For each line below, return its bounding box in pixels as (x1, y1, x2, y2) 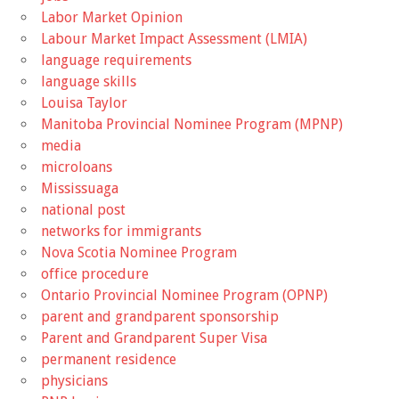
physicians (41, 372, 108, 390)
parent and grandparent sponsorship (41, 308, 279, 326)
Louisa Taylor (41, 94, 127, 112)
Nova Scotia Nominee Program (41, 244, 237, 262)
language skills (41, 73, 136, 91)
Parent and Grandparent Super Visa (41, 330, 267, 347)
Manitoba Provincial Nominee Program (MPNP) (41, 116, 343, 134)
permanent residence (41, 351, 176, 369)
